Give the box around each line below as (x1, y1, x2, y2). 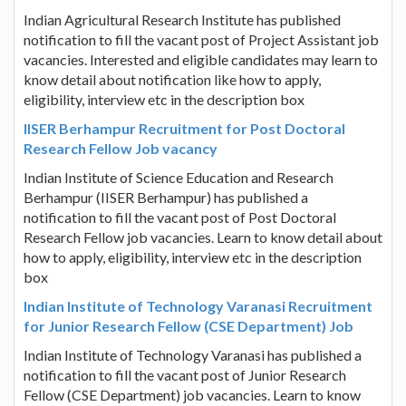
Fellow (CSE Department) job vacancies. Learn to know (24, 385, 361, 403)
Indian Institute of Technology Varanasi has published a (24, 345, 362, 363)
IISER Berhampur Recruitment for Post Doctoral (24, 119, 345, 137)
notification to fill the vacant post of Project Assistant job (24, 30, 379, 48)
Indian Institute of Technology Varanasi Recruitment (24, 296, 372, 314)
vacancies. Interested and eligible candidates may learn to (24, 50, 378, 68)
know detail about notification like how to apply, (24, 70, 321, 88)
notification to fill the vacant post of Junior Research (24, 365, 346, 383)
